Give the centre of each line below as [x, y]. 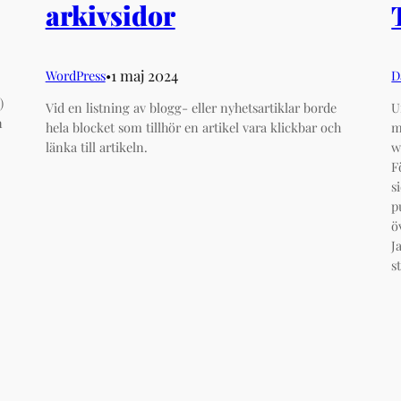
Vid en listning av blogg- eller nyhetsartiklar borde [191, 108]
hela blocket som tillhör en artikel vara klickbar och [193, 128]
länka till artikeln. [96, 147]
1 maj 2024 [144, 76]
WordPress [75, 76]
